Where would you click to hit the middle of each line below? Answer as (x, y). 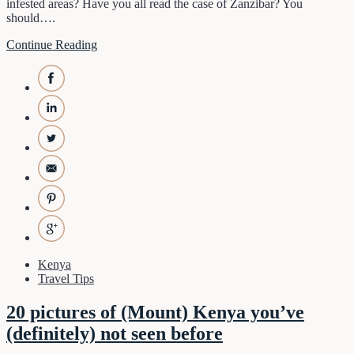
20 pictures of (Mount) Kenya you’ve (155, 313)
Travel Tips (66, 279)
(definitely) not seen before (115, 334)
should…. (31, 18)
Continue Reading (52, 45)
